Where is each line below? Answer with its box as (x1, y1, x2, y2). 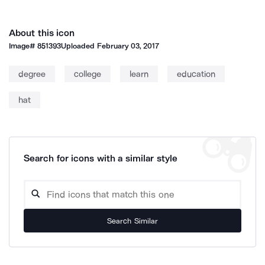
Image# (9, 41, 38, 50)
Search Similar (107, 216, 158, 225)
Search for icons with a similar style (24, 153, 177, 164)
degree (18, 69, 46, 79)
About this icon (9, 27, 75, 38)
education (177, 69, 215, 79)
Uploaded (61, 41, 97, 50)
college (74, 69, 101, 79)
